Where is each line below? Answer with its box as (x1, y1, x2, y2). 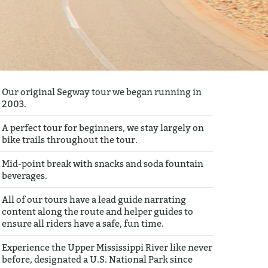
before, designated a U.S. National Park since (2, 254, 193, 264)
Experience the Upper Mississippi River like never (2, 242, 213, 252)
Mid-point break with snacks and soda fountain (2, 158, 204, 169)
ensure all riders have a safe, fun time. (2, 218, 165, 229)
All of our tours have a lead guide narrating (2, 194, 187, 205)
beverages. (2, 170, 48, 181)
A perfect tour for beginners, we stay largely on (2, 122, 205, 133)
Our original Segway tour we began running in (2, 86, 202, 97)
